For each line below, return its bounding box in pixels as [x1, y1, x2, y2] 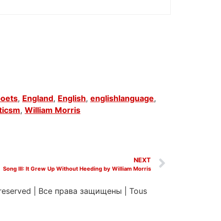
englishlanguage [90, 93, 154, 104]
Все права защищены [38, 186, 124, 196]
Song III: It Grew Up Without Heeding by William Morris [3, 165, 151, 173]
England [22, 93, 53, 104]
